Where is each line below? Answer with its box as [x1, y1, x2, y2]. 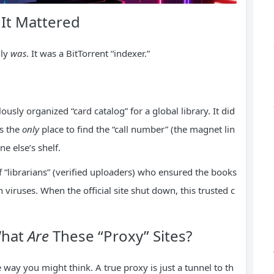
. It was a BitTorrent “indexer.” [26, 46, 150, 59]
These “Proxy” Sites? [49, 225, 192, 246]
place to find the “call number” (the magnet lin [39, 122, 235, 135]
